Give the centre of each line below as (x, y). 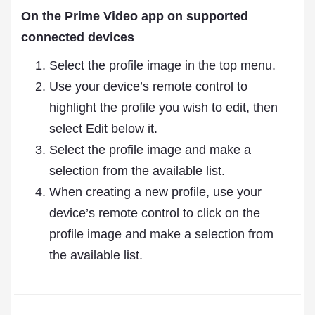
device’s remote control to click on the (155, 213)
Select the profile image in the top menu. (162, 65)
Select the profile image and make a (150, 150)
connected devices (78, 37)
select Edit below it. (103, 129)
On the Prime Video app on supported (135, 16)
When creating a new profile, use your (155, 192)
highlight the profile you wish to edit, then (163, 108)
